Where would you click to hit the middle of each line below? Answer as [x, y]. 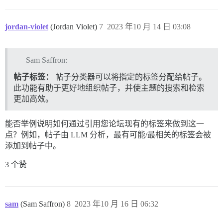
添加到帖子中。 [33, 146]
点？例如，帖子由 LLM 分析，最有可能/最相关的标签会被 [108, 135]
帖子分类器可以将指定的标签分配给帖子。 [130, 77]
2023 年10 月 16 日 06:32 [116, 204]
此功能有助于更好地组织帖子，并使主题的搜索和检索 [109, 88]
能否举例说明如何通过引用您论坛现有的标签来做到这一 [105, 124]
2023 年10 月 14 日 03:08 [149, 27]
